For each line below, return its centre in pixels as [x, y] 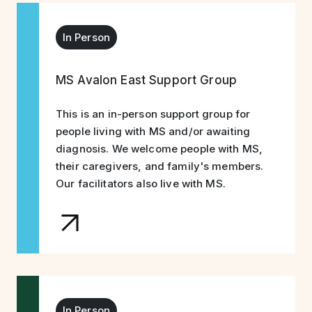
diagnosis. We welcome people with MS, [159, 149]
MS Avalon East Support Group [146, 80]
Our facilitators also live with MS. [141, 184]
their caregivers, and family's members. [160, 166]
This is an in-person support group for [153, 114]
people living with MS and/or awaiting [153, 131]
